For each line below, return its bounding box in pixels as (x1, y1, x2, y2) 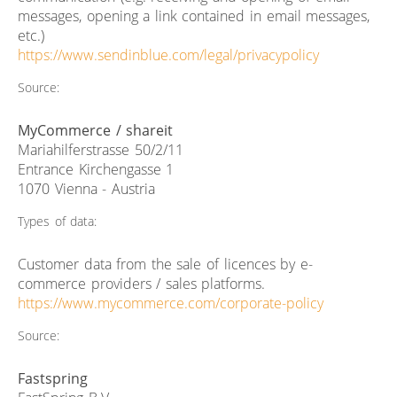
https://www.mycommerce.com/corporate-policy (18, 292, 323, 313)
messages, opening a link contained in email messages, (18, 5, 370, 26)
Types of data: (18, 212, 97, 230)
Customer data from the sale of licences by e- (18, 253, 313, 274)
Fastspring (18, 368, 88, 388)
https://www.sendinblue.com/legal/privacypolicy (18, 44, 319, 65)
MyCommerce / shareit (18, 120, 174, 140)
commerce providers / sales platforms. (18, 273, 266, 293)
